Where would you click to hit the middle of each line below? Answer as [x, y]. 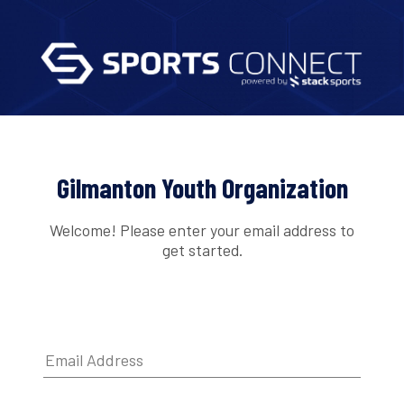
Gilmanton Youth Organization [202, 188]
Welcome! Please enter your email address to [202, 230]
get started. [202, 249]
